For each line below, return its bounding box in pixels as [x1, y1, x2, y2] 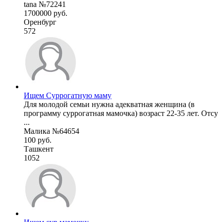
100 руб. [24, 135, 52, 144]
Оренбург [24, 17, 56, 26]
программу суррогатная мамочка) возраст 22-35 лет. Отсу [24, 109, 218, 117]
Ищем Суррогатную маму [24, 91, 111, 100]
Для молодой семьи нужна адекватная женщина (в [24, 100, 195, 109]
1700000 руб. [24, 8, 67, 17]
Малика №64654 [24, 126, 79, 135]
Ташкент [24, 144, 54, 153]
